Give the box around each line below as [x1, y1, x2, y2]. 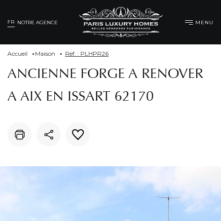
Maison [35, 50, 55, 57]
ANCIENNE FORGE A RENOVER [7, 65, 203, 82]
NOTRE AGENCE [17, 19, 58, 26]
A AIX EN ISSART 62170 [7, 88, 154, 105]
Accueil [7, 50, 28, 57]
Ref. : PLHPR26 [65, 50, 109, 57]
